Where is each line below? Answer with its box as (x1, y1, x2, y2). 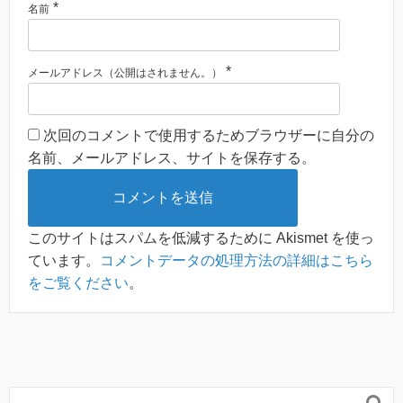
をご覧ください (28, 275, 129, 291)
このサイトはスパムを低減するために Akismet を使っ (28, 230, 374, 246)
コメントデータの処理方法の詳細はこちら (100, 253, 373, 269)
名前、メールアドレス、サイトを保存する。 (28, 150, 316, 166)
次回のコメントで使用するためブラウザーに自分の (43, 128, 374, 144)
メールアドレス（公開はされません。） (28, 67, 222, 80)
